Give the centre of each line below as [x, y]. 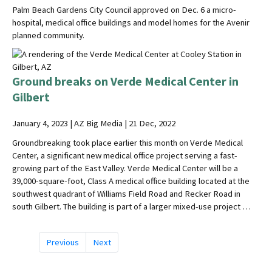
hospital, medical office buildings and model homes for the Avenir [131, 23]
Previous [62, 243]
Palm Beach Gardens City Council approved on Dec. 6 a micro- [124, 10]
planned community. [48, 36]
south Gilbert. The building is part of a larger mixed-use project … [131, 206]
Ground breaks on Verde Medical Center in [125, 81]
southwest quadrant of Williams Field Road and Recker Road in [126, 193]
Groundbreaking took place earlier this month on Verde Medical [127, 142]
